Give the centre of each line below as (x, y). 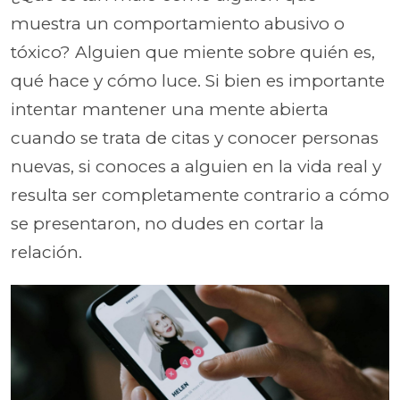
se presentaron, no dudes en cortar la (167, 223)
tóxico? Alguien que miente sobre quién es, (193, 52)
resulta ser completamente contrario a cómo (200, 195)
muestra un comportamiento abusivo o (178, 23)
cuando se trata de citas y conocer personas (195, 137)
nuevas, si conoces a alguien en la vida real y (196, 166)
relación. (46, 252)
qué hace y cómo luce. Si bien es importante (198, 80)
